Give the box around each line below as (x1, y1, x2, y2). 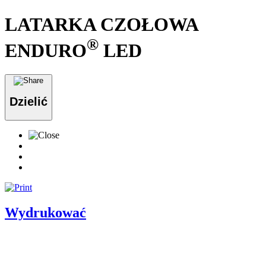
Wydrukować (5, 204, 86, 220)
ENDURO (5, 39, 87, 61)
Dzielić (9, 95, 47, 109)
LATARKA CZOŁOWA (5, 13, 198, 35)
